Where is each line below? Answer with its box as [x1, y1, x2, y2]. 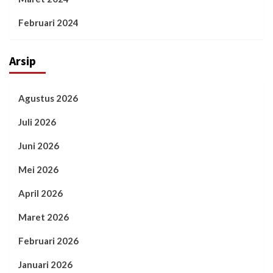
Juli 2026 [18, 116, 56, 128]
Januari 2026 [18, 259, 73, 271]
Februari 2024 [18, 17, 79, 29]
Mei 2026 [18, 164, 58, 175]
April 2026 [18, 188, 63, 199]
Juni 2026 [18, 140, 59, 152]
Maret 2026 [18, 211, 69, 223]
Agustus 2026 [18, 93, 78, 104]
